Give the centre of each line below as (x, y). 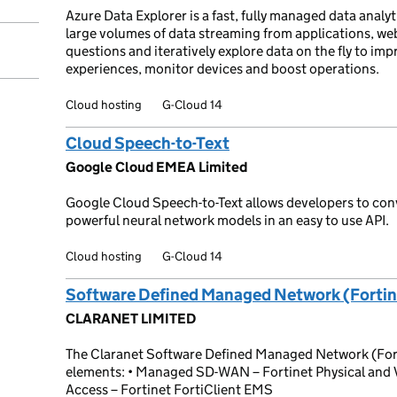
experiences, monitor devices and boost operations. (222, 69)
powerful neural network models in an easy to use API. (227, 220)
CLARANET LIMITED (131, 319)
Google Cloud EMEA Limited (156, 167)
